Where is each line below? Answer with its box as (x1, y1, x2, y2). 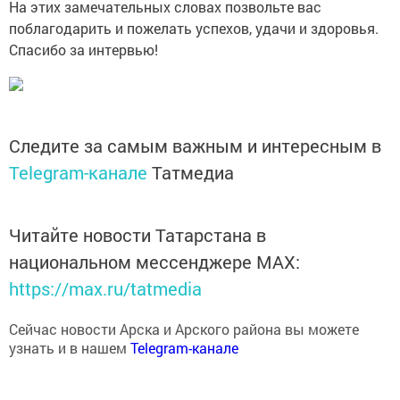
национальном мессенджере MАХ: (9, 250, 300, 274)
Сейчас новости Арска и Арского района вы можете (9, 320, 359, 339)
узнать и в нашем (9, 338, 130, 358)
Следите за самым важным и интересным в (9, 134, 381, 158)
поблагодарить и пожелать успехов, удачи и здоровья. (9, 19, 379, 38)
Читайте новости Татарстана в (9, 223, 266, 247)
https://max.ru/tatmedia (9, 277, 202, 301)
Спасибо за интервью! (9, 40, 158, 60)
